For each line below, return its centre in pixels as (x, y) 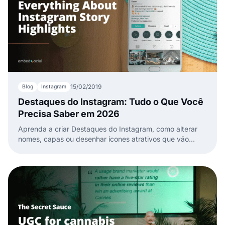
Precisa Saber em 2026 (69, 114)
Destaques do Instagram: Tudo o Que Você (111, 101)
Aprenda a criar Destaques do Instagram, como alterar (108, 129)
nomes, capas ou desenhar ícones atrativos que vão (103, 139)
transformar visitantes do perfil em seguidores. (94, 149)
